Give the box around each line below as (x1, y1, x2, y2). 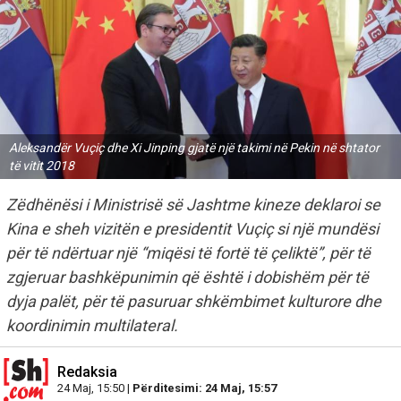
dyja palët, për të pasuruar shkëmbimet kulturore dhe (6, 291, 381, 311)
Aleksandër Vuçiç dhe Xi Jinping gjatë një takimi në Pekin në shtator (9, 140, 380, 155)
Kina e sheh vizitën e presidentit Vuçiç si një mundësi (6, 218, 379, 238)
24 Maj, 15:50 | (57, 380, 132, 395)
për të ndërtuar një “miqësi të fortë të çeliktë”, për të (6, 243, 371, 262)
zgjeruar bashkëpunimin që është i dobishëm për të (6, 267, 369, 286)
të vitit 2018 (9, 158, 74, 173)
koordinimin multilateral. (6, 315, 178, 335)
